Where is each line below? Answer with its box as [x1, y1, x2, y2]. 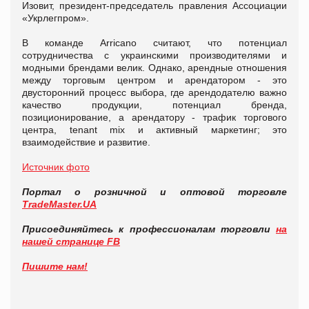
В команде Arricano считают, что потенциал [22, 37, 287, 48]
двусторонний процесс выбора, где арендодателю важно [22, 86, 287, 98]
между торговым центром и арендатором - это [22, 74, 287, 86]
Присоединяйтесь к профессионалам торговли [22, 223, 276, 235]
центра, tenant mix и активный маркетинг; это [22, 123, 287, 135]
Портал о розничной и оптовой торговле [22, 186, 287, 197]
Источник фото [22, 161, 90, 172]
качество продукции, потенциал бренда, [22, 99, 287, 110]
